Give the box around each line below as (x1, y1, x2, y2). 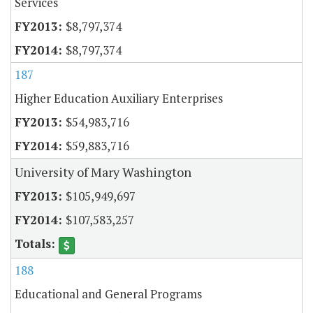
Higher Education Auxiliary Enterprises (15, 90, 223, 107)
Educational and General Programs (15, 285, 202, 302)
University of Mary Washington (15, 163, 191, 181)
